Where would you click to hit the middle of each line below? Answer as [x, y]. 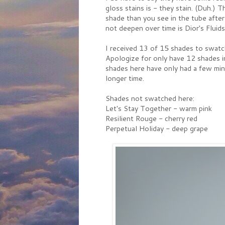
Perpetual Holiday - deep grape [157, 129]
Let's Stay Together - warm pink [159, 108]
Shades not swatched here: [150, 98]
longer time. [125, 78]
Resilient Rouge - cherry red [151, 119]
